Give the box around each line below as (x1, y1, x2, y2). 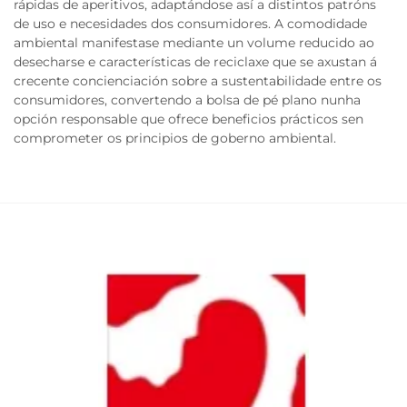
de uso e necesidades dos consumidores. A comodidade (14, 15, 367, 33)
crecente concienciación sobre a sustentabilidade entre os (14, 73, 382, 90)
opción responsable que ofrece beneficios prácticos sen (14, 111, 363, 128)
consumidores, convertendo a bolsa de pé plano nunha (14, 92, 361, 109)
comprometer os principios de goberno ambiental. (14, 130, 336, 147)
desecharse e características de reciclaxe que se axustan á (14, 54, 377, 71)
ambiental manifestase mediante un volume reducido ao (14, 35, 374, 52)
